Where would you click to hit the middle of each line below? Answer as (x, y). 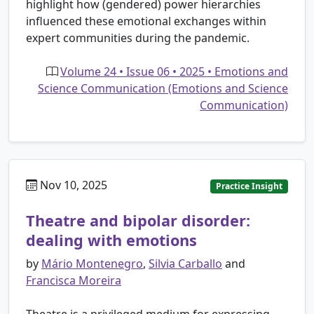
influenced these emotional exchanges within (146, 21)
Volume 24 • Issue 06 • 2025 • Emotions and (174, 71)
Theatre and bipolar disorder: (138, 220)
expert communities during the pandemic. (138, 37)
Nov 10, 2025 (72, 185)
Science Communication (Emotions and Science (163, 88)
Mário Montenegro (92, 263)
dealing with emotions (111, 240)
